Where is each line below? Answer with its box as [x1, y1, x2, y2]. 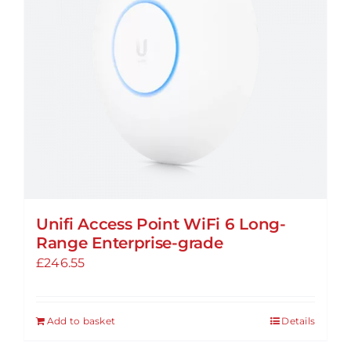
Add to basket [47, 314, 116, 327]
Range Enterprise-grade [36, 233, 223, 252]
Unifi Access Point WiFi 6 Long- [36, 214, 286, 233]
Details [281, 314, 315, 327]
